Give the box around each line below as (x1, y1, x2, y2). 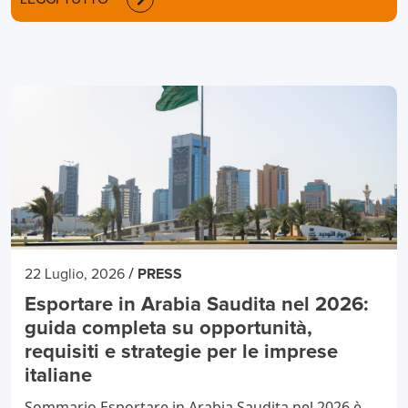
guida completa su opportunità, (25, 318, 312, 339)
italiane (25, 365, 92, 386)
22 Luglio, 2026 (25, 266, 125, 281)
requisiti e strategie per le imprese (25, 342, 338, 362)
